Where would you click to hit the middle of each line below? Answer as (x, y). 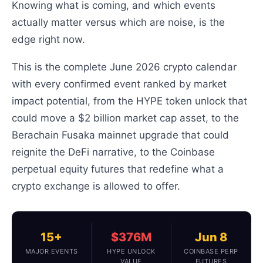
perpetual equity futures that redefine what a (118, 169)
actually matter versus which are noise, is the (119, 23)
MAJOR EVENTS (51, 252)
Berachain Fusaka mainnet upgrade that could (121, 135)
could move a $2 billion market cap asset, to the (126, 118)
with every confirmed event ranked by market (119, 84)
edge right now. (49, 40)
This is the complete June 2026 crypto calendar (124, 67)
